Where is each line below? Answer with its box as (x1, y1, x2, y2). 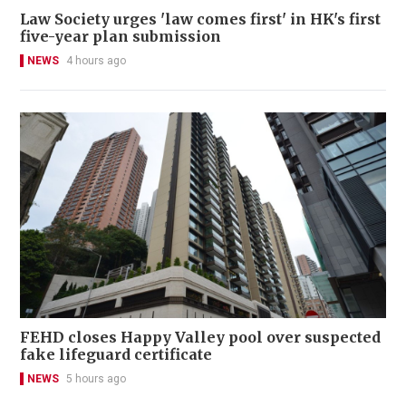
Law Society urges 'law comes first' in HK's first (20, 9, 381, 28)
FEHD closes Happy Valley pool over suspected (20, 327, 381, 346)
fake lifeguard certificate (20, 344, 212, 363)
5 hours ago (66, 372, 126, 385)
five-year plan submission (20, 26, 222, 45)
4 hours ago (66, 53, 126, 67)
